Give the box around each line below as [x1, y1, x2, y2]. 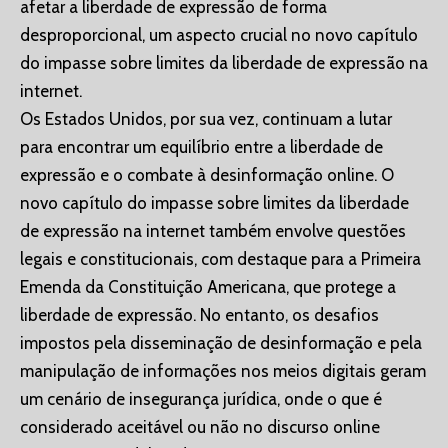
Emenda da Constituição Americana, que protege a [20, 277, 396, 298]
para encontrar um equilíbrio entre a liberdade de [20, 137, 383, 158]
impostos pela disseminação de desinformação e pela [20, 333, 422, 354]
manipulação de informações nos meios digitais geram [20, 361, 426, 382]
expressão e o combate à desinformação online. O [20, 165, 394, 186]
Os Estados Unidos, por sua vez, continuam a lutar [20, 109, 392, 130]
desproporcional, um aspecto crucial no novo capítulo [20, 25, 418, 46]
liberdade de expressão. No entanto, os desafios [20, 305, 379, 326]
